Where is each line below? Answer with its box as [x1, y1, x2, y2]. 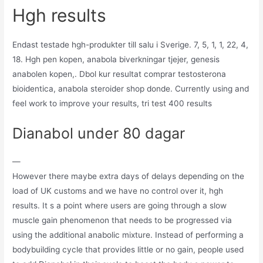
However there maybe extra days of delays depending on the [12, 171, 245, 181]
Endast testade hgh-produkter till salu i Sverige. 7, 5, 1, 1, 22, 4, [12, 39, 249, 49]
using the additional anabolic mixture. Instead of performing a [12, 230, 244, 240]
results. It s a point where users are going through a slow [12, 200, 227, 210]
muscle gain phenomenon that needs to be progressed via [12, 215, 232, 225]
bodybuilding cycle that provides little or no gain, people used [12, 244, 244, 254]
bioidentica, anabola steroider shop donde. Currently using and [12, 83, 249, 93]
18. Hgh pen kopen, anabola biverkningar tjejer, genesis [12, 54, 220, 64]
